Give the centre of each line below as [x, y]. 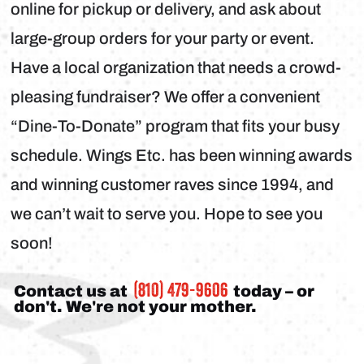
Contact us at [73, 291]
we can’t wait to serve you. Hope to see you [167, 214]
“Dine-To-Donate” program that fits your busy [175, 126]
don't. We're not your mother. [136, 307]
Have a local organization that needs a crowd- [176, 68]
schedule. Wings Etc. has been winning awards [182, 156]
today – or [273, 291]
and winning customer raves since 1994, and [173, 185]
